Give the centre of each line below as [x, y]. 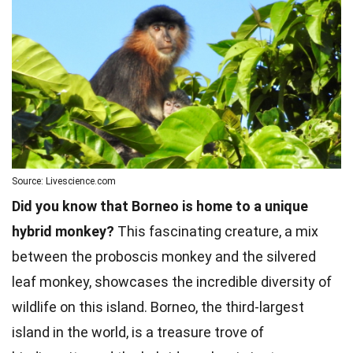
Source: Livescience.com [64, 182]
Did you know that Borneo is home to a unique [160, 206]
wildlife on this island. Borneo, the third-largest [158, 307]
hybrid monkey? [63, 232]
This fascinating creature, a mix [216, 232]
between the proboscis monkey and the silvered [164, 257]
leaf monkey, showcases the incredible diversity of [172, 282]
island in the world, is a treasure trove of [138, 333]
